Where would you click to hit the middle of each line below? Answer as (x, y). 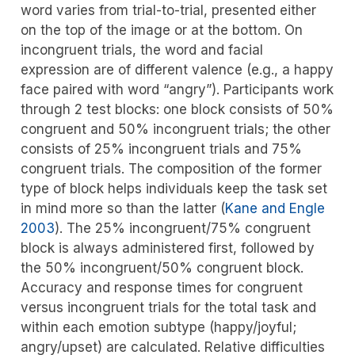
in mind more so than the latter (120, 208)
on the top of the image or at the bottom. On (161, 30)
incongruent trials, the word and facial (141, 50)
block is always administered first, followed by (167, 248)
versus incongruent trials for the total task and (168, 307)
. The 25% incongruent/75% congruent (185, 228)
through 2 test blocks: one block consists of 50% (177, 109)
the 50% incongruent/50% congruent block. (162, 267)
